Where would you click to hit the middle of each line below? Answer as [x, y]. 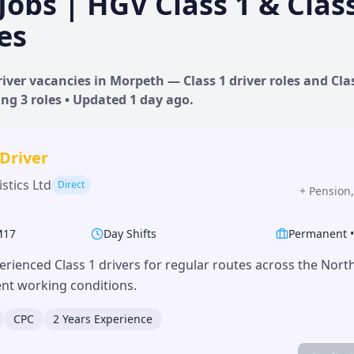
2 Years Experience [103, 318]
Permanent [318, 233]
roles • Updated [79, 99]
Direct [71, 184]
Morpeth [137, 80]
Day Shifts [130, 233]
